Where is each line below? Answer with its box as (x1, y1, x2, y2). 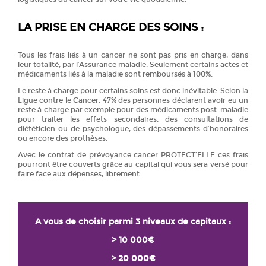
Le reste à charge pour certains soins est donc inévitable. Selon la (18, 86, 248, 95)
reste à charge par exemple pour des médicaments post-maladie (18, 105, 248, 114)
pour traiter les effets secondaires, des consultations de (18, 115, 248, 123)
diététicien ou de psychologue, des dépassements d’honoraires (18, 124, 248, 133)
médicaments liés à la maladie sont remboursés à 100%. (18, 69, 213, 78)
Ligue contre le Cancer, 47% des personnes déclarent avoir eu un (18, 96, 248, 104)
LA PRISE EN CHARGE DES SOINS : (18, 20, 204, 34)
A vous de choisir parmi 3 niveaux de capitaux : (35, 216, 231, 227)
